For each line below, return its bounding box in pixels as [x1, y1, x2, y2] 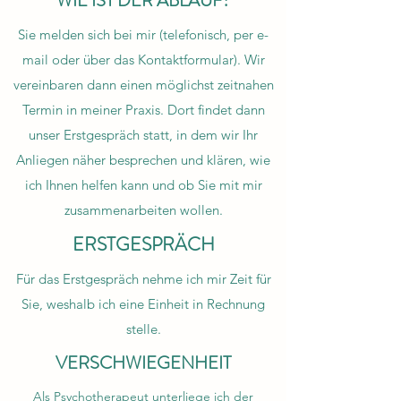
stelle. [125, 320, 161, 337]
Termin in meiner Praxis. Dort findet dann [21, 101, 265, 118]
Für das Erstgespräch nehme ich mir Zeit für [15, 270, 271, 287]
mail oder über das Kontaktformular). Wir [21, 51, 265, 68]
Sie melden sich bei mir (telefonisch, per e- [18, 26, 269, 43]
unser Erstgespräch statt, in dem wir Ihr [29, 126, 258, 143]
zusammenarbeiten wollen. [64, 201, 223, 218]
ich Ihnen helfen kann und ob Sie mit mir [24, 176, 262, 193]
